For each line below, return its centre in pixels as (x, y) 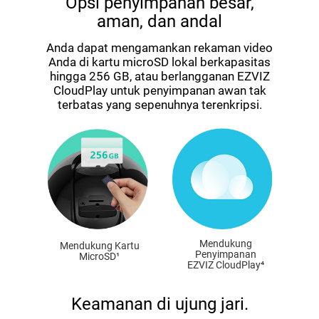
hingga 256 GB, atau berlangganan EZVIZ (159, 77)
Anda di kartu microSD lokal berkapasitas (159, 62)
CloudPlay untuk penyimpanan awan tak (159, 91)
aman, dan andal (159, 22)
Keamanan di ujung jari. (159, 304)
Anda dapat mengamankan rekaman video (159, 48)
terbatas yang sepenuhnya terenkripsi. (159, 105)
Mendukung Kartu (99, 245)
